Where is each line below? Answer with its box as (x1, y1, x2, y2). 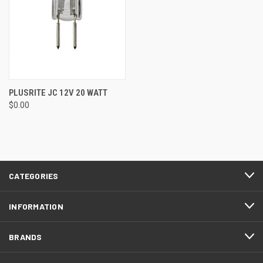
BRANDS (9, 231, 42, 242)
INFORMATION (9, 201, 63, 211)
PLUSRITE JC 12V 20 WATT (9, 87, 107, 98)
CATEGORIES (9, 170, 59, 181)
